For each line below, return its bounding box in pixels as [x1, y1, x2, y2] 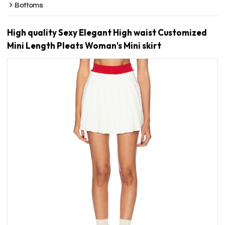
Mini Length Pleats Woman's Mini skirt [7, 40, 162, 51]
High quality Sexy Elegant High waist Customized [7, 27, 207, 38]
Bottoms [15, 2, 43, 10]
